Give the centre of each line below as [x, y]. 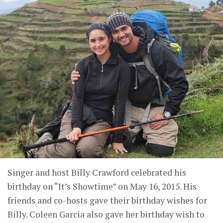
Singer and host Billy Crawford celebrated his [97, 172]
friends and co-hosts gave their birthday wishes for [107, 200]
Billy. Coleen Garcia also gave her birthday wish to [106, 214]
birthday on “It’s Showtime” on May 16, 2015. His [102, 186]
